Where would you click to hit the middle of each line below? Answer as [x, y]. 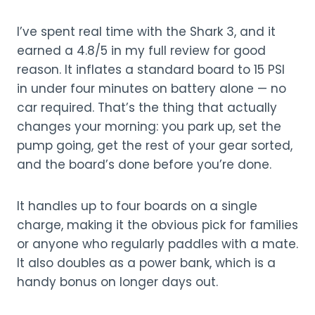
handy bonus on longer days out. [117, 282]
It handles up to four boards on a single [137, 206]
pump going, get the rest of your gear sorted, [155, 146]
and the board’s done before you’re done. [144, 165]
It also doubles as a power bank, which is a [146, 263]
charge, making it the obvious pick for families [157, 225]
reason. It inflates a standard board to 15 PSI [151, 70]
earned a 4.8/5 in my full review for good [141, 51]
